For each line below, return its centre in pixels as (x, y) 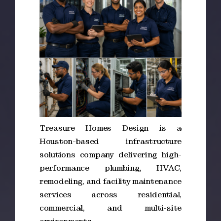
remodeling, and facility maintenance (110, 181)
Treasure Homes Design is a (110, 128)
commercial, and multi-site (110, 208)
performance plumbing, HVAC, (110, 168)
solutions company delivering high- (110, 155)
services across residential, (110, 195)
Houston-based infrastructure (110, 141)
